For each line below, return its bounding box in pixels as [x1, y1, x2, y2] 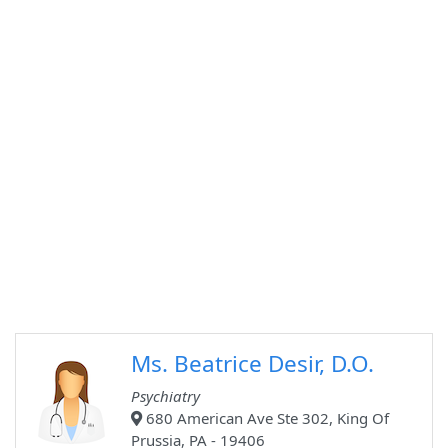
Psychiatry [131, 386, 200, 407]
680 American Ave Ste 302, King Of [142, 408, 389, 429]
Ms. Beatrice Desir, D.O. [131, 348, 374, 380]
